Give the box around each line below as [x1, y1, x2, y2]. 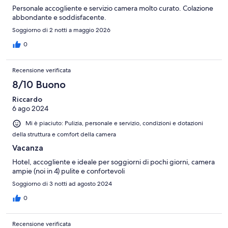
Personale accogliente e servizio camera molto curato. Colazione [12, 4, 213, 13]
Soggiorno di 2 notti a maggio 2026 [12, 26, 110, 35]
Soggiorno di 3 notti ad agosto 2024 [12, 179, 112, 188]
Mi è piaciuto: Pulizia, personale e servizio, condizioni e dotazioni [25, 119, 203, 128]
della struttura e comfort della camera [12, 130, 116, 138]
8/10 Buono [12, 78, 66, 91]
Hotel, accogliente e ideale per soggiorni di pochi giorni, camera [12, 157, 215, 166]
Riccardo [12, 95, 42, 104]
